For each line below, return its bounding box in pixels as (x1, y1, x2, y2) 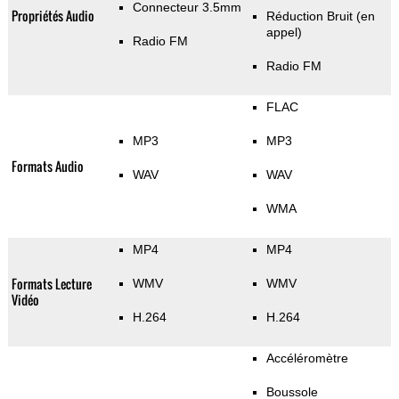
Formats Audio (11, 157, 84, 176)
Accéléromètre (265, 351, 348, 366)
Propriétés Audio (11, 6, 94, 26)
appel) (265, 25, 302, 40)
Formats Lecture (11, 274, 92, 294)
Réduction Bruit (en (265, 9, 375, 24)
